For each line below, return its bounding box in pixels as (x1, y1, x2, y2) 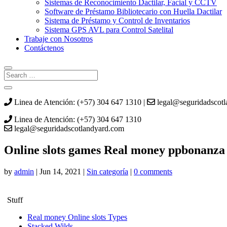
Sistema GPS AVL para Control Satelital (45, 25, 173, 34)
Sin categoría (87, 167, 128, 176)
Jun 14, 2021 (40, 167, 81, 176)
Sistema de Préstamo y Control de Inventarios (45, 16, 190, 25)
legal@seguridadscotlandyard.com (12, 124, 124, 133)
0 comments (134, 167, 172, 176)
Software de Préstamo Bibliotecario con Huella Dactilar (45, 7, 222, 16)
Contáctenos (24, 44, 64, 52)
